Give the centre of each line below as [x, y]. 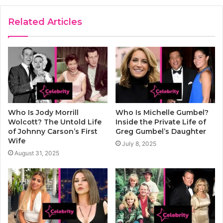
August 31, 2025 [37, 153]
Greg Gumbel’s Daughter [161, 131]
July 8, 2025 [139, 143]
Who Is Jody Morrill [43, 112]
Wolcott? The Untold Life [55, 122]
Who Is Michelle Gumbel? [162, 112]
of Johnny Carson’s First [53, 131]
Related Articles [45, 22]
